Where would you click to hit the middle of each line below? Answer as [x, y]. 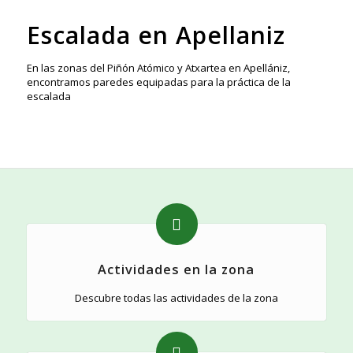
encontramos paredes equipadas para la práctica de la [158, 82]
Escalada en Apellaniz [156, 35]
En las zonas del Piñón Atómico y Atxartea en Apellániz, [158, 68]
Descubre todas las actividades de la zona [176, 298]
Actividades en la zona [176, 270]
